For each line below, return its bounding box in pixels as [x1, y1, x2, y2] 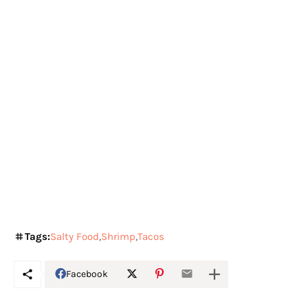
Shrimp [101, 230, 135, 243]
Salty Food [50, 230, 99, 243]
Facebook [66, 268, 108, 280]
